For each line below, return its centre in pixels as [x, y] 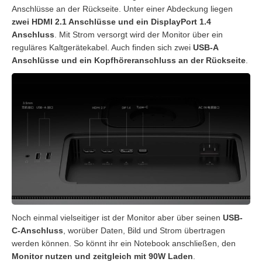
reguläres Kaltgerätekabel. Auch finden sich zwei [102, 48]
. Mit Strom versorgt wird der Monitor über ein [139, 35]
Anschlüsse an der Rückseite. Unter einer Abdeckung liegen [122, 9]
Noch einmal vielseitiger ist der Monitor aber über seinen [117, 218]
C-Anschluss [37, 231]
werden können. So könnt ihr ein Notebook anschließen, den [124, 244]
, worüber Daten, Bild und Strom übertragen [144, 231]
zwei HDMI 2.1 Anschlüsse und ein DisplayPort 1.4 [111, 22]
